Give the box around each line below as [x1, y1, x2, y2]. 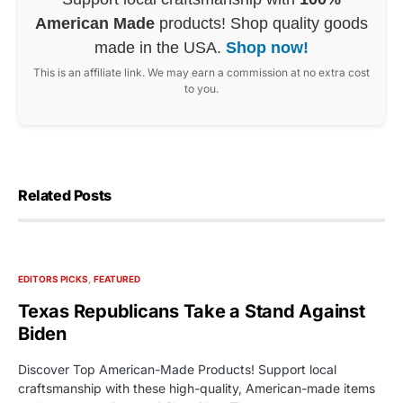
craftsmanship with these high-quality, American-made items [18, 380, 375, 396]
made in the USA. [94, 38, 226, 57]
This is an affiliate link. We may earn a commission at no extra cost [33, 65, 370, 79]
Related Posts [18, 185, 112, 204]
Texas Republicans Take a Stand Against [18, 300, 365, 322]
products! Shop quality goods [155, 13, 368, 32]
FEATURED [94, 273, 141, 284]
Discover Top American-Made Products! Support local [18, 361, 336, 377]
